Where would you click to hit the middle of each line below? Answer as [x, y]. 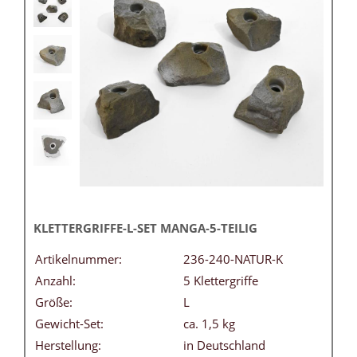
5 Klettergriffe [221, 281]
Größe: [54, 302]
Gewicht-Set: [69, 324]
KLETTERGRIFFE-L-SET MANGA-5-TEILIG [145, 228]
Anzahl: [55, 281]
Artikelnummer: [78, 259]
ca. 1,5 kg [209, 324]
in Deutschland [224, 345]
